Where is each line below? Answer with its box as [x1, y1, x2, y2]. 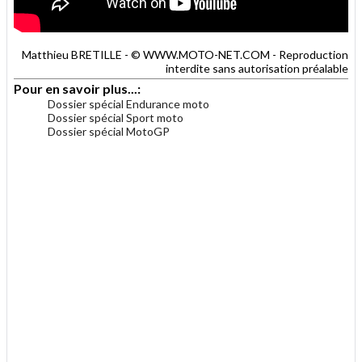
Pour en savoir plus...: [14, 81, 143, 97]
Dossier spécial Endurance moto [48, 97, 209, 112]
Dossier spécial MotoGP [48, 124, 170, 139]
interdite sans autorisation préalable [166, 61, 348, 76]
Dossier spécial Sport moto [48, 111, 183, 125]
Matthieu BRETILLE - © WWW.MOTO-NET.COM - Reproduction [22, 48, 348, 62]
